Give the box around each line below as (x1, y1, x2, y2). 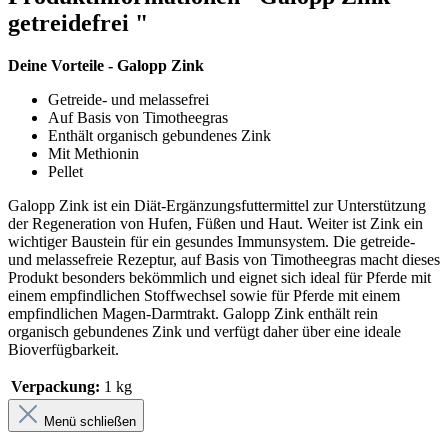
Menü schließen (44, 413, 136, 429)
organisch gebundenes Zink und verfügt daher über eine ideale (8, 322, 401, 340)
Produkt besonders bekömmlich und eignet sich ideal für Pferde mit (8, 268, 431, 286)
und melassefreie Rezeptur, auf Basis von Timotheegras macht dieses (8, 250, 440, 268)
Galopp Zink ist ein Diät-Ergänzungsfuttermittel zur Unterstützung (8, 196, 426, 214)
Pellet (48, 162, 83, 180)
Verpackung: (11, 377, 100, 395)
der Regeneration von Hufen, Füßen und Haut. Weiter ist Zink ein (8, 214, 423, 232)
